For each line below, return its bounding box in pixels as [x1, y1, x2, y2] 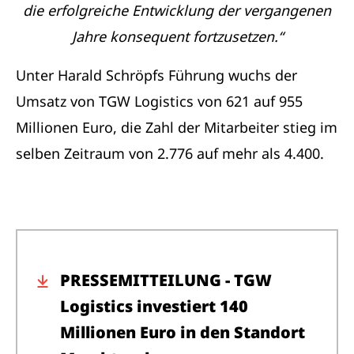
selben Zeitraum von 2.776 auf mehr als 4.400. [16, 143, 324, 163]
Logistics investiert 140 [60, 295, 248, 317]
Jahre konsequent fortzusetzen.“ [71, 26, 283, 46]
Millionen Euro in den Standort [60, 321, 305, 343]
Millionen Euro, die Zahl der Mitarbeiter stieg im [16, 117, 337, 137]
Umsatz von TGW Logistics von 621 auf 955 [16, 91, 303, 111]
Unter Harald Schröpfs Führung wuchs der [16, 65, 297, 85]
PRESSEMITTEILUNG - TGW [60, 269, 272, 291]
